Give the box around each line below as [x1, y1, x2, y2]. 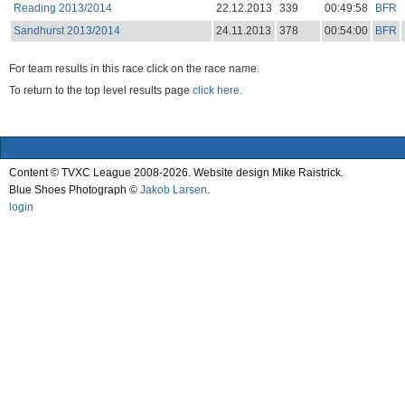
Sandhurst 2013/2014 [13, 24, 120, 37]
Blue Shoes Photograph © [9, 183, 140, 196]
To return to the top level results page [9, 84, 193, 98]
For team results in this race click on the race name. [9, 61, 259, 75]
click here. [193, 84, 242, 98]
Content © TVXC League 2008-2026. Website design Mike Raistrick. [9, 165, 344, 179]
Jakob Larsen [140, 183, 207, 196]
